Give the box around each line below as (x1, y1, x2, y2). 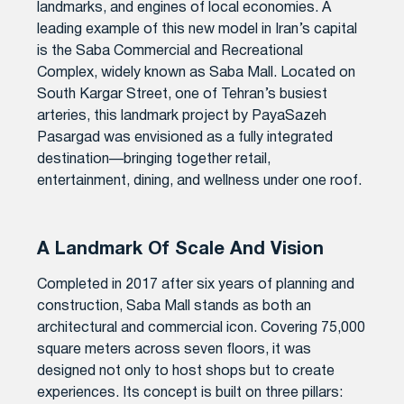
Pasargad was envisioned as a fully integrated (37, 131, 334, 144)
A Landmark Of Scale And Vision (37, 241, 325, 258)
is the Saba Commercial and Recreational (37, 44, 304, 58)
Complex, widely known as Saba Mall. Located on (37, 66, 356, 79)
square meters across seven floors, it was (37, 343, 312, 356)
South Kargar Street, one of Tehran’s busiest (37, 87, 328, 101)
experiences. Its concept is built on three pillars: (37, 386, 344, 399)
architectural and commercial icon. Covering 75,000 (37, 321, 366, 335)
